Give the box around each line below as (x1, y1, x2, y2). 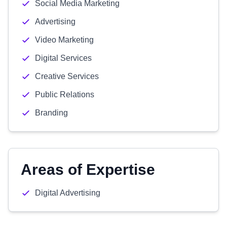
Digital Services (35, 54, 92, 62)
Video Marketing (35, 35, 94, 44)
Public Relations (35, 90, 94, 99)
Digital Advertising (35, 188, 100, 197)
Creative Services (35, 72, 99, 81)
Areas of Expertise (21, 161, 155, 178)
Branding (35, 108, 68, 117)
